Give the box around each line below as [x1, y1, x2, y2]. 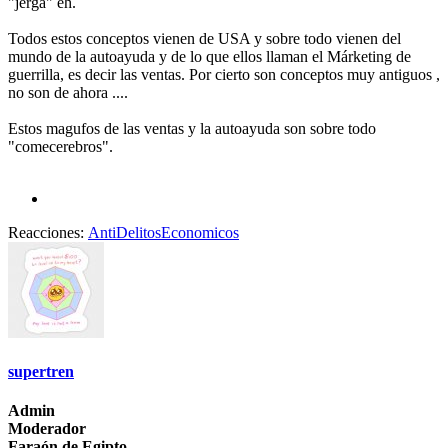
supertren [8, 363, 74, 381]
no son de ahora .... [8, 83, 128, 101]
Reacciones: [8, 223, 84, 241]
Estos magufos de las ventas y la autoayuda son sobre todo [8, 119, 376, 137]
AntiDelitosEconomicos [88, 223, 239, 241]
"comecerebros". [8, 137, 113, 155]
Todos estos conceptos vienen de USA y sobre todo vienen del [8, 29, 401, 47]
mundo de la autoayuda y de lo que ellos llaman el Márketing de [8, 47, 411, 65]
